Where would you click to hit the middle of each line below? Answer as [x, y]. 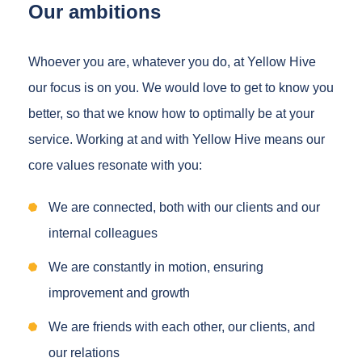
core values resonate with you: [117, 165]
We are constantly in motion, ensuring [156, 267]
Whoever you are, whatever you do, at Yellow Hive [172, 61]
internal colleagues [103, 233]
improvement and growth [121, 293]
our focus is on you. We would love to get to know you [181, 87]
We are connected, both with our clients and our [184, 207]
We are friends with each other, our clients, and [182, 326]
